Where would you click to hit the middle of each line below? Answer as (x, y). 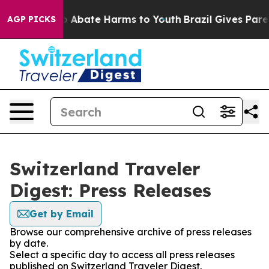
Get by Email (62, 214)
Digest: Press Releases (110, 190)
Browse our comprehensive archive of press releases (131, 232)
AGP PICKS (32, 19)
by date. (29, 243)
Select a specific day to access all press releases (122, 255)
